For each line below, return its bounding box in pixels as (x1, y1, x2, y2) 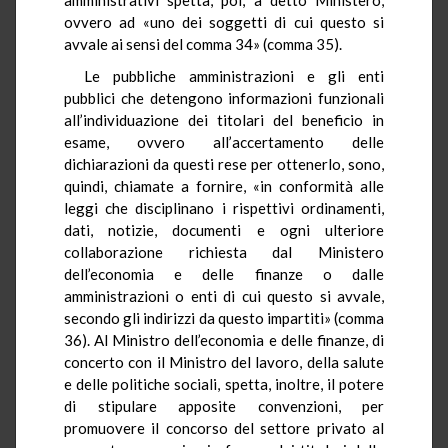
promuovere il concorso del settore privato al (64, 418, 384, 437)
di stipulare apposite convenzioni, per (64, 396, 384, 415)
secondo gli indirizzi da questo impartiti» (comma (64, 308, 384, 327)
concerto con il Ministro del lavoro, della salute (64, 352, 384, 371)
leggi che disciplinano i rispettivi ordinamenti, (64, 198, 384, 217)
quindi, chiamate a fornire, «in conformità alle (64, 176, 384, 195)
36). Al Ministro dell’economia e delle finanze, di (64, 330, 384, 349)
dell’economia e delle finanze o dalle (64, 264, 384, 283)
